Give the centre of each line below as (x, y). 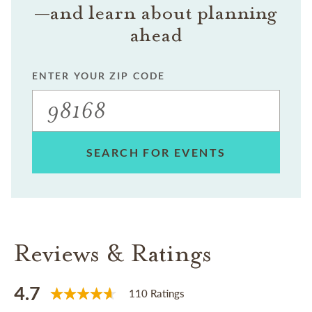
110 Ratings (157, 294)
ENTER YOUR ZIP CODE (99, 76)
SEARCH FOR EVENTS (156, 153)
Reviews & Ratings (113, 253)
